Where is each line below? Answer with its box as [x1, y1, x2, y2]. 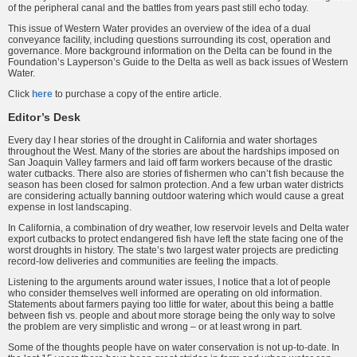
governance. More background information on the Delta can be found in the [8, 45, 332, 57]
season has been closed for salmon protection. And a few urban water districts [8, 179, 343, 191]
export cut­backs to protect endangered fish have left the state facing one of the [8, 233, 343, 245]
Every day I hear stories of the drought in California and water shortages [8, 135, 317, 147]
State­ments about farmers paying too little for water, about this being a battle [8, 299, 334, 311]
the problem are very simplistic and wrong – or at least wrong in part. [8, 321, 302, 333]
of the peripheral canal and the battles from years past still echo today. [8, 2, 308, 14]
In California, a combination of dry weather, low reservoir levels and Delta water [8, 222, 349, 234]
